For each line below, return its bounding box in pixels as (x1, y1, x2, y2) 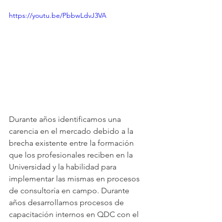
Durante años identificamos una (9, 114, 123, 124)
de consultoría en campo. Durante (9, 185, 131, 195)
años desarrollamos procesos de (9, 197, 126, 207)
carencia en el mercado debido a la (9, 126, 135, 136)
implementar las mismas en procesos (9, 173, 142, 183)
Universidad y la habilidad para (9, 162, 118, 171)
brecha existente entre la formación (9, 138, 136, 148)
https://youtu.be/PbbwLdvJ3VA (9, 11, 107, 20)
